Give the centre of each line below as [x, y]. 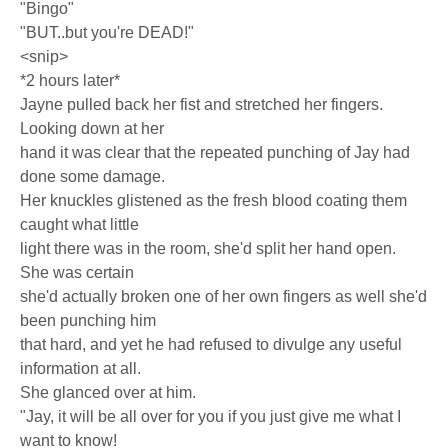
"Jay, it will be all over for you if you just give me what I [210, 416]
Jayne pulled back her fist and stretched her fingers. [201, 104]
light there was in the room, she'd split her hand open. [208, 248]
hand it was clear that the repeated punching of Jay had [215, 152]
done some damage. [92, 176]
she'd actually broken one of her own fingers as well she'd [223, 296]
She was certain [77, 272]
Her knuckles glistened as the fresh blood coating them [213, 200]
